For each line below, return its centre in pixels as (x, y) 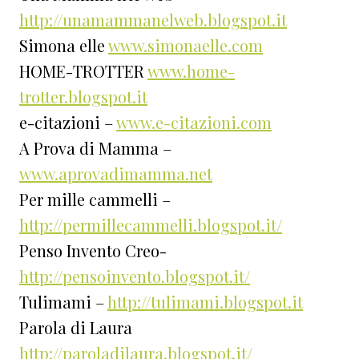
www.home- (191, 71)
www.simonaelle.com (186, 46)
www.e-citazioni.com (194, 123)
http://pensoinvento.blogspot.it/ (135, 276)
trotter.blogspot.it (83, 97)
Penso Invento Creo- (93, 251)
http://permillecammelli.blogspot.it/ (151, 225)
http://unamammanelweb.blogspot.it (153, 20)
